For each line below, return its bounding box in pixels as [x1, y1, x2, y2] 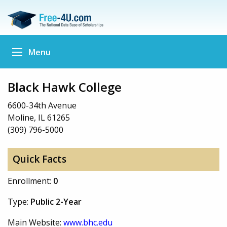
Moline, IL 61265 [8, 111, 70, 123]
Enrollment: [8, 175, 53, 186]
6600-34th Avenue [8, 99, 77, 111]
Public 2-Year [30, 196, 82, 207]
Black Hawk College [8, 78, 122, 95]
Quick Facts [12, 153, 66, 166]
